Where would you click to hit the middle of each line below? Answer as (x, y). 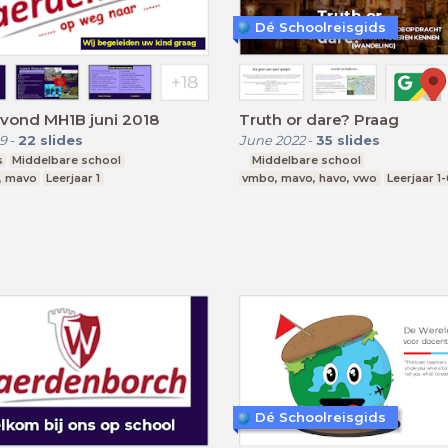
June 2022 (272, 139)
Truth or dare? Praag (319, 119)
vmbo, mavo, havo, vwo (310, 177)
